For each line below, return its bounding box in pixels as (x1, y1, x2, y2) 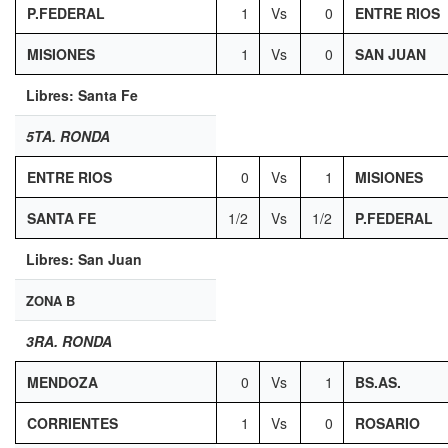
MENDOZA (26, 372, 98, 392)
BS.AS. (354, 372, 401, 392)
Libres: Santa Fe (25, 85, 138, 105)
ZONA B (25, 291, 75, 310)
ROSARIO (354, 413, 420, 433)
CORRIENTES (26, 413, 118, 433)
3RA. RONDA (25, 331, 112, 351)
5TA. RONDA (25, 126, 110, 146)
